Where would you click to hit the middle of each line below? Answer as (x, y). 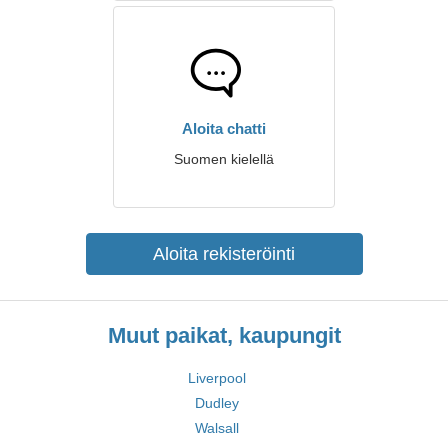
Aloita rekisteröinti (224, 254)
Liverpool (216, 378)
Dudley (216, 403)
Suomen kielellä (224, 159)
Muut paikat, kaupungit (224, 335)
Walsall (216, 428)
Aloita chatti (224, 128)
